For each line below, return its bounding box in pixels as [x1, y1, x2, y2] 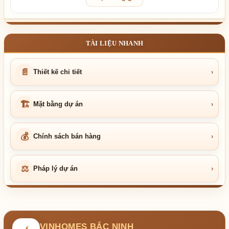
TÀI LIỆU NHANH [85, 39, 144, 47]
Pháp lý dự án [33, 165, 78, 172]
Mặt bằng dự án [33, 100, 83, 108]
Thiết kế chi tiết [33, 68, 82, 76]
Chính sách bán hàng [33, 132, 101, 140]
